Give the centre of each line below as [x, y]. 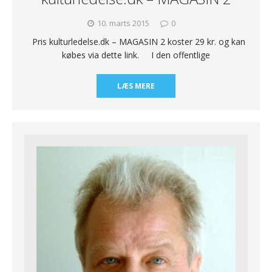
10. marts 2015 [123, 23]
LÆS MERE [136, 86]
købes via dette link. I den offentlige [136, 55]
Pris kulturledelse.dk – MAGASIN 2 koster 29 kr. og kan [136, 41]
